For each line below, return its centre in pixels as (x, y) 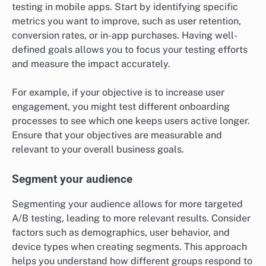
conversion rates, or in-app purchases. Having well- (125, 35)
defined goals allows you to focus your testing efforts (130, 49)
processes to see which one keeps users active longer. (131, 121)
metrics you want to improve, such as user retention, (126, 21)
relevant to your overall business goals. (98, 149)
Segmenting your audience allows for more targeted (127, 204)
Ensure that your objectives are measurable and (117, 135)
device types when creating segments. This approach (129, 246)
